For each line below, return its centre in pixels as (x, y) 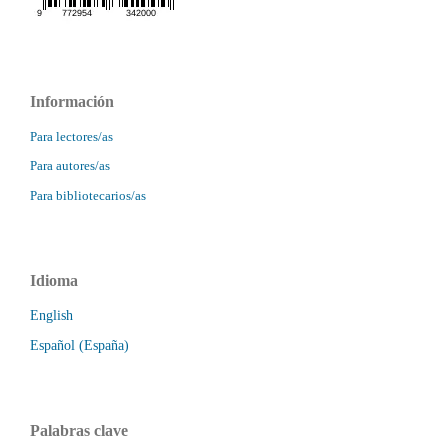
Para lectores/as (71, 136)
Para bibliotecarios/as (88, 196)
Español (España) (79, 346)
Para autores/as (70, 166)
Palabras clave (79, 431)
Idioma (54, 281)
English (51, 316)
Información (72, 101)
